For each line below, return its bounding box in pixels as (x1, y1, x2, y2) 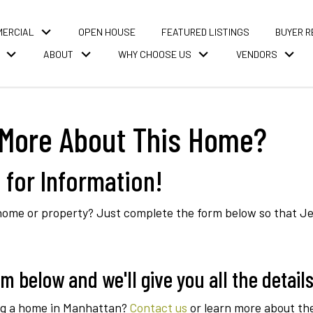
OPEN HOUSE (78, 25, 136, 38)
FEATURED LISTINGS (161, 25, 250, 38)
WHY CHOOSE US (117, 48, 191, 61)
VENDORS (235, 48, 277, 61)
